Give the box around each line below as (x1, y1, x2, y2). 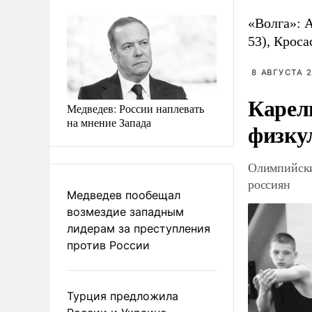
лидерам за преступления (67, 221, 210, 235)
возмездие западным (67, 204, 184, 219)
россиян (248, 175, 290, 192)
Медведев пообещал (67, 187, 180, 202)
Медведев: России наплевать (67, 100, 204, 116)
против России (67, 237, 150, 252)
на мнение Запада (67, 114, 151, 130)
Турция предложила (67, 288, 178, 303)
